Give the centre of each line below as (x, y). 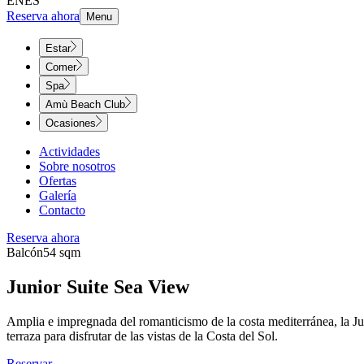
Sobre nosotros (77, 166)
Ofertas (58, 181)
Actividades (69, 152)
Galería (58, 195)
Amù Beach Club (85, 104)
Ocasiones (71, 123)
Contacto (62, 210)
